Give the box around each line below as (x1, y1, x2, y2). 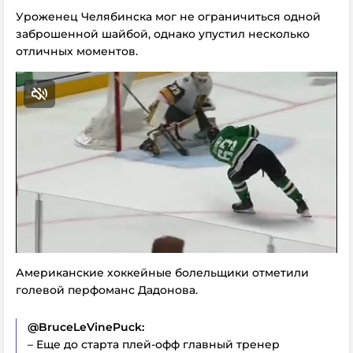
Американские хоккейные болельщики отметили (16, 266, 309, 280)
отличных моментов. (16, 43, 138, 58)
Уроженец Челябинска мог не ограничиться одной (16, 9, 321, 24)
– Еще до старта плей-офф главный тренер (28, 337, 280, 351)
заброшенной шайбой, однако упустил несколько (16, 26, 310, 41)
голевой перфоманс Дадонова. (16, 283, 198, 297)
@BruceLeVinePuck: (28, 320, 144, 334)
